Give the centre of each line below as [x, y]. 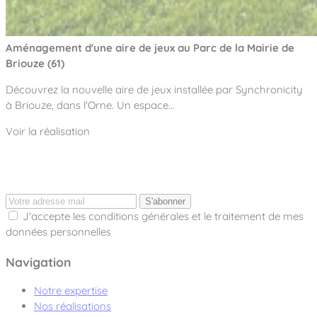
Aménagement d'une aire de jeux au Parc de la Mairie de [150, 48]
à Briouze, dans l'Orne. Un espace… [90, 105]
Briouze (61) [35, 64]
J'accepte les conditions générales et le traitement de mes [163, 217]
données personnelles [58, 232]
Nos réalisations [73, 306]
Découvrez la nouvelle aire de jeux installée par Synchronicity [154, 90]
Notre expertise [71, 291]
